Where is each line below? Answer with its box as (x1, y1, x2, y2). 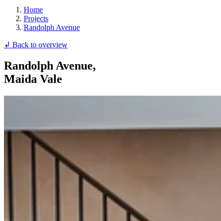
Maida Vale (4, 72, 62, 85)
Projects (24, 14, 48, 23)
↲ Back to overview (4, 40, 68, 49)
